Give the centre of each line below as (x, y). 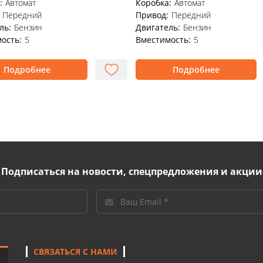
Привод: (152, 15)
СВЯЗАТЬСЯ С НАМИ (75, 252)
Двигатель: (158, 27)
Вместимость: (163, 40)
